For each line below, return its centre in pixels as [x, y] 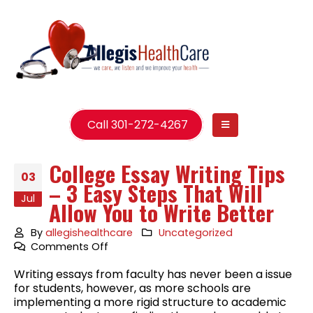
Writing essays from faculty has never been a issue [153, 274]
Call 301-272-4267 [137, 124]
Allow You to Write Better [161, 212]
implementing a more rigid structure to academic [150, 302]
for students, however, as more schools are [132, 288]
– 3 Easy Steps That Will [156, 192]
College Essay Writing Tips [167, 173]
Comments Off [70, 246]
